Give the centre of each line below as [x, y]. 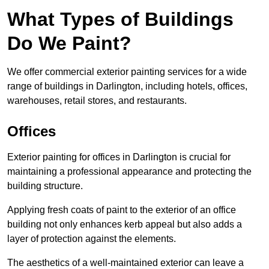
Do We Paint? [69, 44]
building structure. [45, 186]
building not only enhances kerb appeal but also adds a [125, 225]
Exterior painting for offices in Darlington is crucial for [119, 157]
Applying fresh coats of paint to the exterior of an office [122, 210]
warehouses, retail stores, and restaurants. [97, 101]
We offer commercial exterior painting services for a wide [127, 72]
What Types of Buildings [120, 20]
